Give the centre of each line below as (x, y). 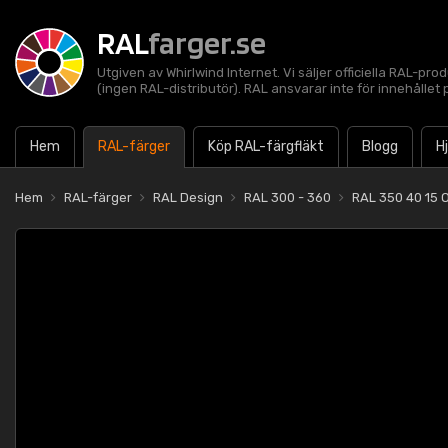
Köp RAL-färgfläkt (266, 146)
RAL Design (188, 197)
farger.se (207, 42)
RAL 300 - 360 (287, 197)
